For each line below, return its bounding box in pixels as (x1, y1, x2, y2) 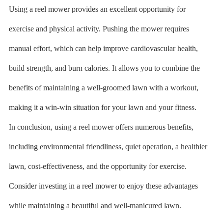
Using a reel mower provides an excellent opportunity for (8, 5, 186, 13)
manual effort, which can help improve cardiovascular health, (8, 44, 198, 53)
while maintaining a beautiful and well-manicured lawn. (8, 201, 181, 210)
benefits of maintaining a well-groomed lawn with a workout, (8, 83, 198, 92)
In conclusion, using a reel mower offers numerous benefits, (8, 123, 193, 131)
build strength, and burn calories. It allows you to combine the (8, 64, 200, 72)
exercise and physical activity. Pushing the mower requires (8, 25, 189, 33)
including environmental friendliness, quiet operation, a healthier (8, 142, 207, 151)
